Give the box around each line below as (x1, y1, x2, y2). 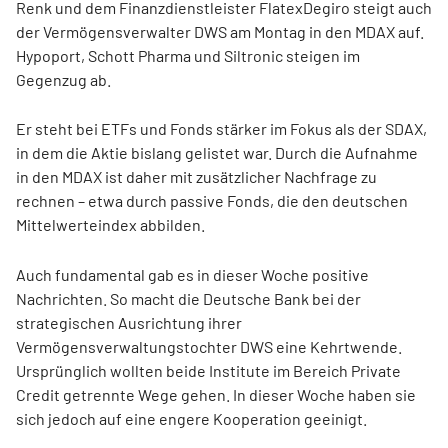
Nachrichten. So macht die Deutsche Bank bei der (16, 289, 361, 308)
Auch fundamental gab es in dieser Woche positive (16, 265, 369, 284)
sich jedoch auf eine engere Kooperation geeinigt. (16, 409, 367, 428)
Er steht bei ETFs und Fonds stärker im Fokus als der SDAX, (16, 119, 427, 138)
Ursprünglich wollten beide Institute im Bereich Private (16, 361, 401, 380)
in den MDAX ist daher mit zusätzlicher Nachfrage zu (16, 167, 377, 186)
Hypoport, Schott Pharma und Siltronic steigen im (16, 46, 360, 65)
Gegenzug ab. (16, 70, 111, 89)
